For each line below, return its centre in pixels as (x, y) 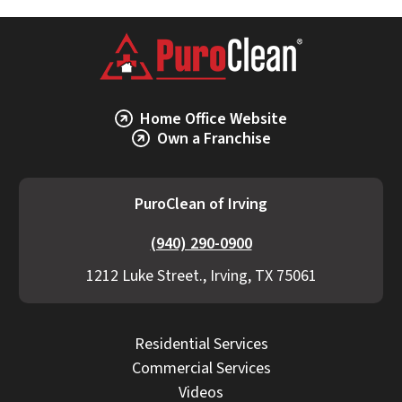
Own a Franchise (214, 139)
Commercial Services (201, 369)
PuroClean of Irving (201, 205)
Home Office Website (214, 119)
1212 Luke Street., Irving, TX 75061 (201, 276)
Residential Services (201, 345)
